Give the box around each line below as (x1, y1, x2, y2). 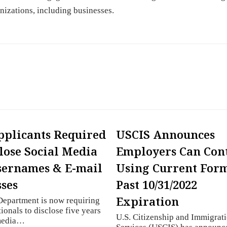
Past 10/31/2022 (116, 177, 198, 193)
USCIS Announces (116, 127, 215, 142)
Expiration (116, 194, 179, 209)
